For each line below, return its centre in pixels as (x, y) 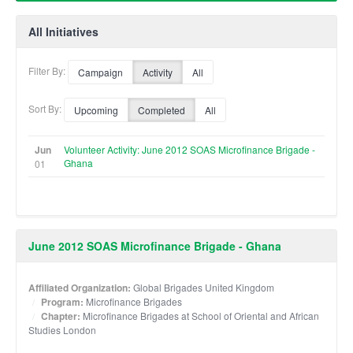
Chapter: (61, 316)
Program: (62, 301)
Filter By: (48, 70)
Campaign (100, 72)
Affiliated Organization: (80, 287)
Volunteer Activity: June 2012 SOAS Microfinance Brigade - (190, 149)
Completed (162, 110)
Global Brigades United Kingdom (204, 287)
